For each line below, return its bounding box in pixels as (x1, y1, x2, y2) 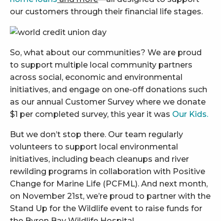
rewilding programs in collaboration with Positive (10, 166, 205, 176)
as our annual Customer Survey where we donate (10, 97, 206, 107)
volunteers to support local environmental (10, 142, 178, 151)
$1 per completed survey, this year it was (10, 109, 172, 119)
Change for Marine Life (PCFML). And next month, (10, 179, 208, 188)
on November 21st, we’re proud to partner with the (10, 191, 211, 201)
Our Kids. (172, 109, 208, 119)
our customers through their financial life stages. (10, 6, 203, 16)
